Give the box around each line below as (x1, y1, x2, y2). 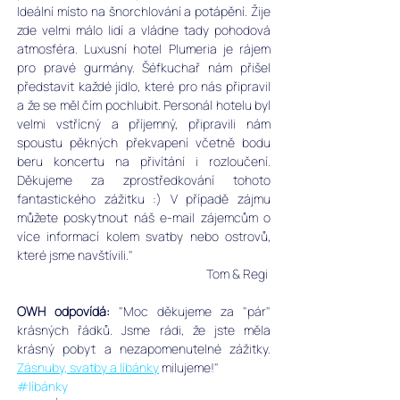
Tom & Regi (206, 265, 268, 283)
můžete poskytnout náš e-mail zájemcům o (17, 209, 271, 227)
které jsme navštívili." (17, 246, 133, 264)
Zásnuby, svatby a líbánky (17, 359, 159, 377)
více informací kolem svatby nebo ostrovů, (17, 228, 271, 246)
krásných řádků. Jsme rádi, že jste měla (17, 321, 271, 339)
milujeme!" (159, 359, 219, 377)
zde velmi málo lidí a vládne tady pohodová (17, 21, 271, 39)
